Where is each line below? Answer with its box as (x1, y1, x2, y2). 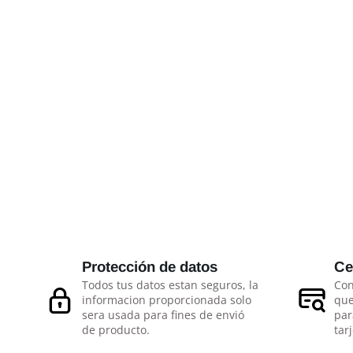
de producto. (82, 322, 150, 337)
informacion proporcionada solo (82, 292, 251, 307)
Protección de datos (82, 258, 217, 275)
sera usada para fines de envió (82, 307, 244, 322)
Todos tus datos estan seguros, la (82, 277, 258, 292)
